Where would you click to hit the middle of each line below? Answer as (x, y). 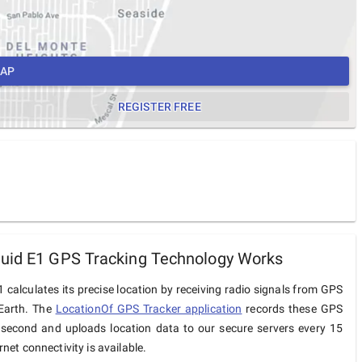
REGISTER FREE (158, 107)
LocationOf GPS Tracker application (149, 309)
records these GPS (292, 309)
